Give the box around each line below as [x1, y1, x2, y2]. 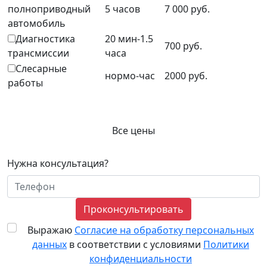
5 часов [105, 2, 140, 15]
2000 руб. [164, 69, 207, 82]
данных [32, 237, 67, 251]
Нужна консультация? [7, 156, 108, 170]
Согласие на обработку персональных [74, 223, 254, 237]
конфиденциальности [89, 252, 192, 265]
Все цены [112, 123, 155, 137]
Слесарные [15, 61, 67, 75]
